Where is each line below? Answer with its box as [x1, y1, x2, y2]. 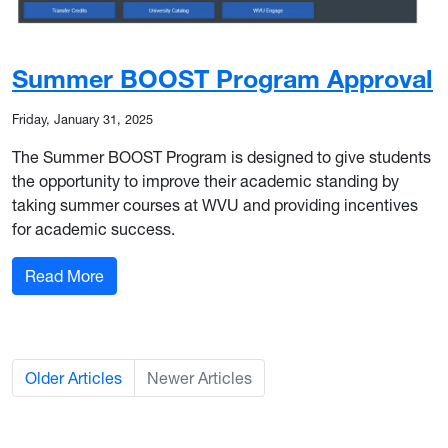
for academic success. [12, 218, 175, 239]
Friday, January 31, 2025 [12, 111, 153, 127]
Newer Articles [147, 367, 252, 388]
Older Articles [25, 367, 122, 388]
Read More [25, 265, 104, 286]
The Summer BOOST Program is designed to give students [12, 146, 431, 167]
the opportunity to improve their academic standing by [12, 170, 399, 191]
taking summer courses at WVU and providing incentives [12, 194, 418, 215]
